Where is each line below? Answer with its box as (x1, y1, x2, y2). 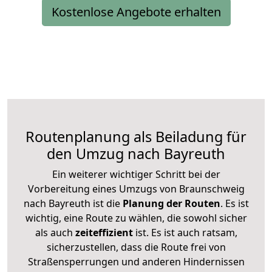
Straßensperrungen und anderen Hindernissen (27, 254, 245, 268)
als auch (35, 225, 75, 239)
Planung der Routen (120, 196, 220, 210)
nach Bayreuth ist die (23, 196, 120, 210)
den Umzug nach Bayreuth (47, 143, 225, 163)
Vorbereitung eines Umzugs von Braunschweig (27, 182, 245, 195)
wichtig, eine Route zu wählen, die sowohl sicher (25, 211, 247, 225)
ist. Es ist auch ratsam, (132, 225, 237, 239)
